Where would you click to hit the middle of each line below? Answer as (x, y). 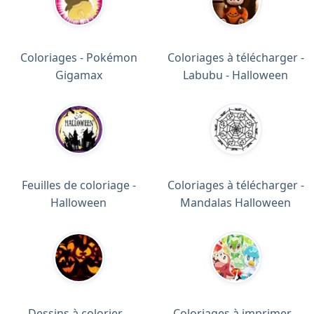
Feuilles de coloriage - (78, 185)
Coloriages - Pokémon (78, 57)
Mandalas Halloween (235, 203)
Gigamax (78, 75)
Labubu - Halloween (235, 75)
